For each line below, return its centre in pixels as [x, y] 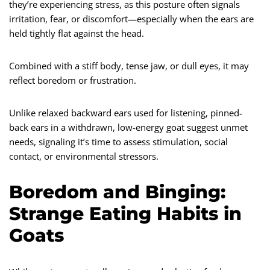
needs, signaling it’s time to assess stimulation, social [118, 141]
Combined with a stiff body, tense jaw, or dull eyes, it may [129, 65]
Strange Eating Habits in [125, 213]
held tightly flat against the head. [77, 33]
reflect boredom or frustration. [73, 80]
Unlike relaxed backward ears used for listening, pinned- [126, 112]
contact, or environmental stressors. [84, 156]
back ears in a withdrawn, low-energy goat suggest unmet [128, 127]
